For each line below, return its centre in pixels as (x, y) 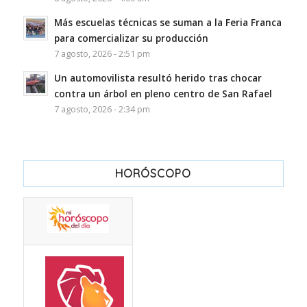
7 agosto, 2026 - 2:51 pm (102, 54)
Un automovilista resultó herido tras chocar (158, 78)
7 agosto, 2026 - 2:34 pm (102, 110)
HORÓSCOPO (153, 174)
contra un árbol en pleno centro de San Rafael (163, 94)
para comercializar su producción (131, 38)
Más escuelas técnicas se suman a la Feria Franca (168, 23)
